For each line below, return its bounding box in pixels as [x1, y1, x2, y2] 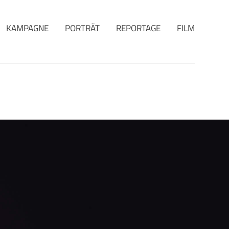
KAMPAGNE [6, 21, 49, 35]
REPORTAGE [116, 21, 161, 35]
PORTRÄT [64, 21, 100, 35]
